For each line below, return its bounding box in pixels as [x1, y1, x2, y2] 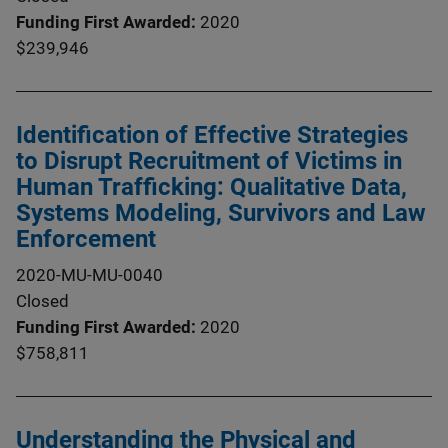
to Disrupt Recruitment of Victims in [16, 147, 402, 175]
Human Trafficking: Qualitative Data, [16, 173, 407, 201]
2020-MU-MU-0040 [16, 265, 163, 285]
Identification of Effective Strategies [16, 121, 408, 149]
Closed [16, 291, 69, 311]
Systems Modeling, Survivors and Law [16, 199, 426, 227]
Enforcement [16, 225, 156, 253]
